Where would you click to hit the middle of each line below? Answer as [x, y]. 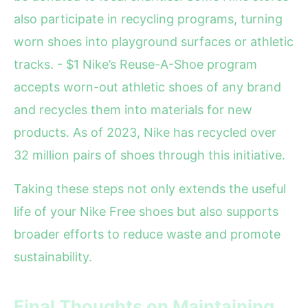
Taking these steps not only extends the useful [150, 189]
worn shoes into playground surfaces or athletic [154, 42]
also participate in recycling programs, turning [148, 19]
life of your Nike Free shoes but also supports [146, 212]
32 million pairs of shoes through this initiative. [150, 155]
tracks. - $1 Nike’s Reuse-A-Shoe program [135, 65]
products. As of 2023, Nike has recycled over [145, 133]
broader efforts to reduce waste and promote [147, 234]
